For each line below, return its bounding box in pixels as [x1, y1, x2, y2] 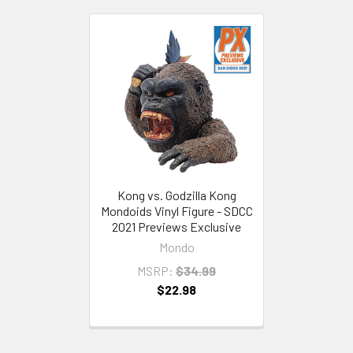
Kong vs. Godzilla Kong [117, 187, 236, 203]
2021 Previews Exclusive [112, 218, 241, 234]
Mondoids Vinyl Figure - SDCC [100, 203, 253, 218]
